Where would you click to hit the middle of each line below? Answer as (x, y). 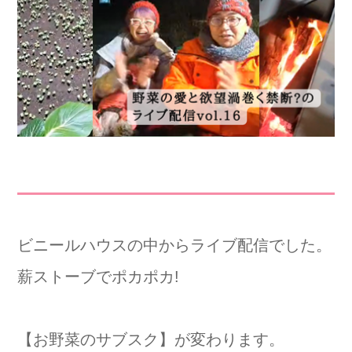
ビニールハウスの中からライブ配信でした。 (174, 245)
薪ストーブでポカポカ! (98, 276)
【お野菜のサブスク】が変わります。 (151, 339)
